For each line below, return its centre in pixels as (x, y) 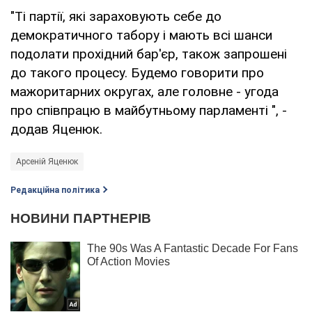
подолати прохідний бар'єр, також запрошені (149, 54)
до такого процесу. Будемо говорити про (137, 72)
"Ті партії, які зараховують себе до (116, 16)
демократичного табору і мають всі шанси (141, 35)
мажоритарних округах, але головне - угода (145, 91)
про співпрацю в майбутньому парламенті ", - (149, 110)
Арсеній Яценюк (47, 161)
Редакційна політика (55, 190)
